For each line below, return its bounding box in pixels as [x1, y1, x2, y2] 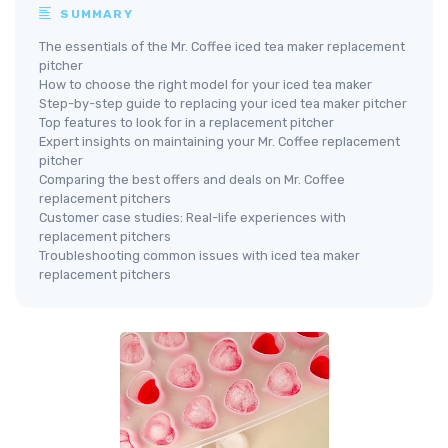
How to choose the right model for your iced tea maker [39, 76, 372, 92]
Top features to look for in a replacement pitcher [39, 114, 334, 130]
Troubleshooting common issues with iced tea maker [39, 247, 360, 263]
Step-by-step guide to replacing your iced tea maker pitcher [39, 95, 407, 111]
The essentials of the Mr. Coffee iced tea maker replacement [39, 38, 405, 54]
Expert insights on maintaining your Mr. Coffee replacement [39, 133, 400, 149]
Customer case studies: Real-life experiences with [39, 209, 346, 225]
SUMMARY [56, 6, 133, 21]
